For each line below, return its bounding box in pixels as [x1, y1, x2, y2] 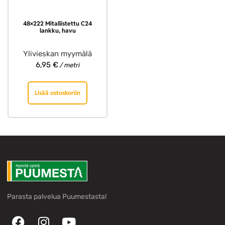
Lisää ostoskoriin [35, 88, 80, 96]
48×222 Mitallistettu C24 [23, 20, 92, 28]
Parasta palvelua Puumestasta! [7, 192, 106, 201]
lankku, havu [39, 27, 76, 35]
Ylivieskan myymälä [23, 49, 92, 59]
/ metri [58, 61, 80, 69]
